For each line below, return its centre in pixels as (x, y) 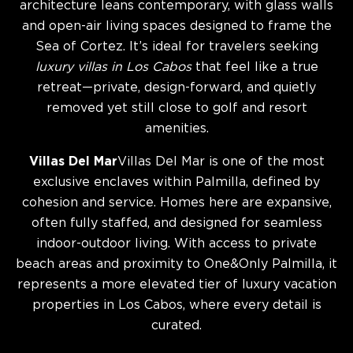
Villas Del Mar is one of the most (221, 162)
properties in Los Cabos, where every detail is (176, 305)
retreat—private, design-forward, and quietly (176, 88)
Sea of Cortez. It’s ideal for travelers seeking (176, 47)
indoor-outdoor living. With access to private (176, 244)
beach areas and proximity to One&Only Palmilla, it (176, 264)
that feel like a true (255, 67)
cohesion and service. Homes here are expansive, (176, 203)
